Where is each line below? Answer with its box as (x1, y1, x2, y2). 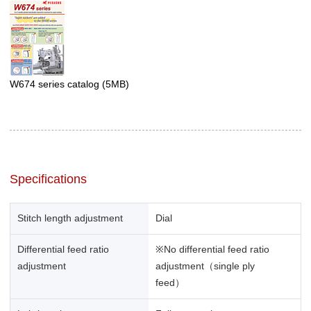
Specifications (10, 171, 87, 186)
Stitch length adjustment (17, 212, 123, 224)
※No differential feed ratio (155, 244, 270, 255)
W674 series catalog (10, 78, 102, 90)
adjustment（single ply (155, 260, 255, 272)
